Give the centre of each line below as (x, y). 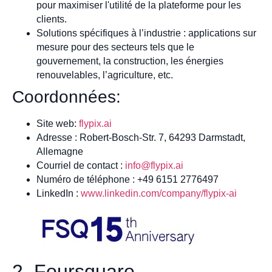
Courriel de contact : (81, 165)
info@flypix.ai (154, 165)
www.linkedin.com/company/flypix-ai (159, 193)
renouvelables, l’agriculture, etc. (105, 75)
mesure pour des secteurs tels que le (115, 47)
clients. (52, 19)
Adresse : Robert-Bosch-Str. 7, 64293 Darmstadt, (141, 137)
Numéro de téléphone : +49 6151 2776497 (127, 179)
